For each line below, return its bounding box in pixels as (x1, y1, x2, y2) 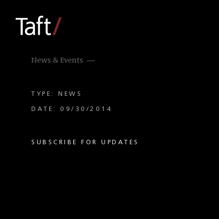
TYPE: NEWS (31, 90, 82, 97)
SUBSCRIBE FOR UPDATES (31, 139, 139, 146)
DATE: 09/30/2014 (31, 106, 112, 112)
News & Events (31, 57, 83, 65)
